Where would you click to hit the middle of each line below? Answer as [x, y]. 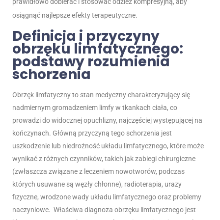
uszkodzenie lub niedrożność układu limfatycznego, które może [108, 146]
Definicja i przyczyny [86, 36]
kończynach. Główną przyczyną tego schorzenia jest [92, 133]
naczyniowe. [31, 210]
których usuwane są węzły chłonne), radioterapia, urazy [97, 184]
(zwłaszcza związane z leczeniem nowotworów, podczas [98, 172]
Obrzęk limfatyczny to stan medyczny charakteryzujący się [101, 95]
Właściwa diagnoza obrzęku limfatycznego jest [125, 210]
